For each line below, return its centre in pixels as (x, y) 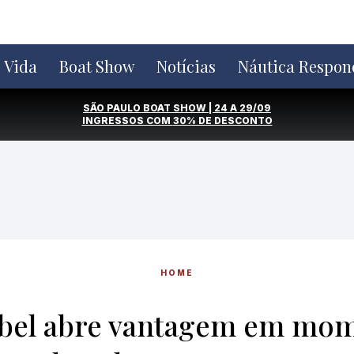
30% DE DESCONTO (222, 121)
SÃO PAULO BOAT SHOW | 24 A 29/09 (177, 108)
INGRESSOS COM (127, 121)
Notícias (186, 66)
